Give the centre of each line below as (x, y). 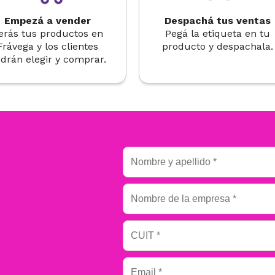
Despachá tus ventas (217, 21)
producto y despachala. (217, 46)
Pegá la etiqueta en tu (217, 33)
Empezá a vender (48, 21)
